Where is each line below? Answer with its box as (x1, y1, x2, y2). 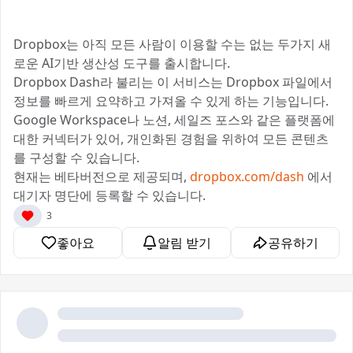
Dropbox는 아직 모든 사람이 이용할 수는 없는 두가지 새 (13, 35, 331, 53)
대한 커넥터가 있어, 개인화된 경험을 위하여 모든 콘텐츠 (13, 130, 329, 147)
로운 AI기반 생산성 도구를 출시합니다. (13, 54, 230, 72)
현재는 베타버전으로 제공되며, (13, 168, 190, 185)
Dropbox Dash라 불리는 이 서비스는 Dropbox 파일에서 (13, 73, 333, 91)
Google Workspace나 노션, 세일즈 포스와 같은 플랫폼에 (13, 111, 335, 128)
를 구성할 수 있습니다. (13, 149, 139, 166)
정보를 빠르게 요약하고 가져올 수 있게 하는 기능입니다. (13, 92, 329, 110)
